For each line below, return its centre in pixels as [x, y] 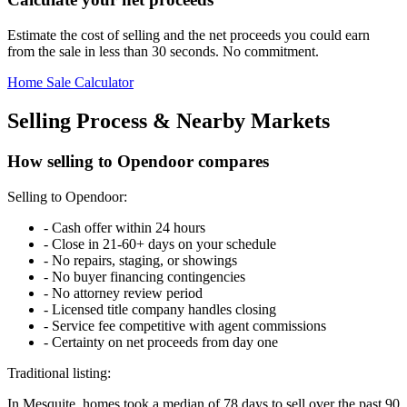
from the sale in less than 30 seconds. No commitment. [163, 52]
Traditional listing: [59, 372]
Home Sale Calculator [70, 83]
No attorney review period [127, 293]
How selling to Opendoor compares [138, 161]
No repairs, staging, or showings [144, 260]
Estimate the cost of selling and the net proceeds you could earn [189, 35]
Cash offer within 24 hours [129, 227]
